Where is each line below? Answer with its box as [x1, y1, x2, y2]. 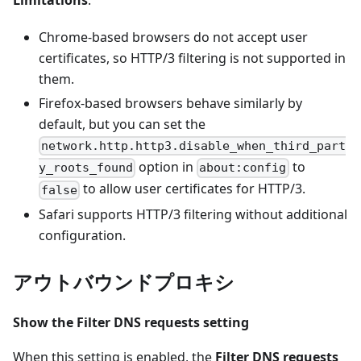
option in [135, 158, 197, 176]
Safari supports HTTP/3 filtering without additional [39, 205, 347, 223]
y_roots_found [39, 160, 133, 176]
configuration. [39, 226, 126, 244]
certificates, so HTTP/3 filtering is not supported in [39, 49, 346, 68]
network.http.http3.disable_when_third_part [41, 139, 346, 154]
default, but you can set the [39, 115, 205, 134]
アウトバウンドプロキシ [13, 268, 234, 295]
